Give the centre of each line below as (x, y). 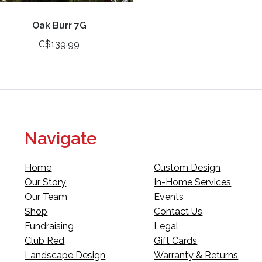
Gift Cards (176, 240)
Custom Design (187, 167)
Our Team (46, 196)
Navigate (61, 139)
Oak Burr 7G (59, 26)
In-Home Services (193, 182)
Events (169, 196)
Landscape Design (65, 255)
